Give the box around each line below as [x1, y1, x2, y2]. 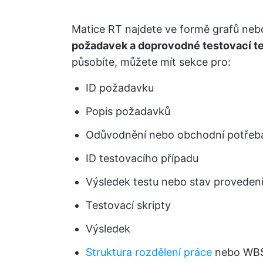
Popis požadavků [86, 105, 170, 117]
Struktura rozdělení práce [86, 246, 212, 258]
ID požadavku [86, 82, 154, 94]
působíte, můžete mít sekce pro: [72, 56, 231, 68]
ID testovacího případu [86, 152, 198, 164]
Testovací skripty [86, 199, 171, 211]
